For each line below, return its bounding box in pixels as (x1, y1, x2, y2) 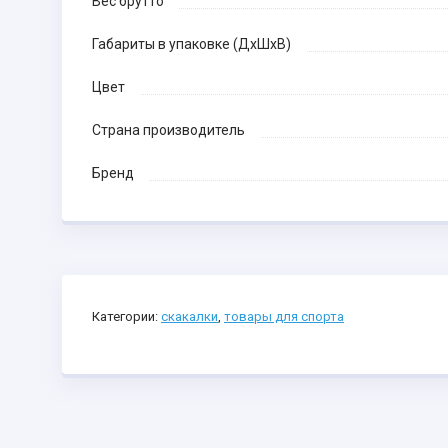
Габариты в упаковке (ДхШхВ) (92, 36, 291, 52)
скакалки (161, 309, 218, 324)
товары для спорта (224, 309, 344, 324)
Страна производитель (92, 122, 245, 138)
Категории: (92, 309, 161, 324)
